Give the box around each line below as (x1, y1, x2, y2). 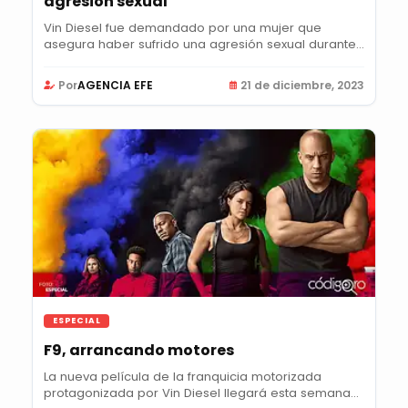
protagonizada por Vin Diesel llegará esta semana (44, 384, 351, 403)
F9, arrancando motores (44, 340, 234, 362)
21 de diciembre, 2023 (240, 76, 364, 93)
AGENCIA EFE (77, 76, 153, 93)
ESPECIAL (53, 315, 101, 327)
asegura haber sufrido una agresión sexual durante (44, 35, 356, 53)
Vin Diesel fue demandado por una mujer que (44, 18, 321, 36)
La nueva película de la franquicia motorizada (44, 368, 321, 386)
